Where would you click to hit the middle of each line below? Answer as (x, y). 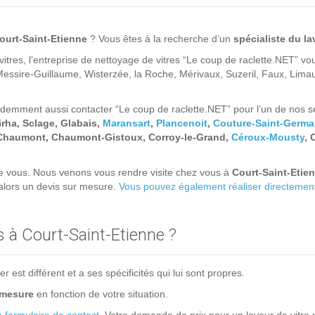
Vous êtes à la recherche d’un (166, 39)
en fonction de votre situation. (101, 294)
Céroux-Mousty (268, 137)
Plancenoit (182, 123)
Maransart (127, 123)
